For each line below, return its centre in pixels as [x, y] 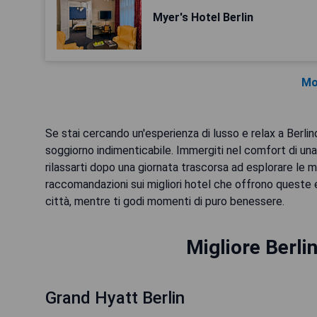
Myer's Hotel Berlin [203, 17]
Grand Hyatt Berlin [115, 298]
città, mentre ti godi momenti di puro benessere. [165, 201]
